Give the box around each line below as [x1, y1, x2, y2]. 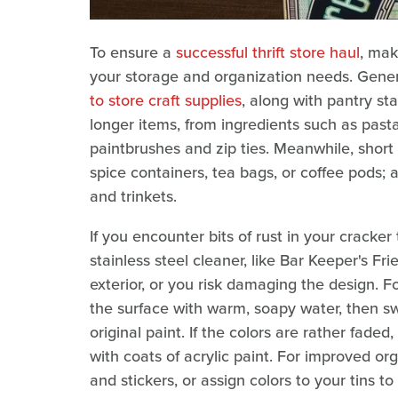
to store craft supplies [90, 88, 242, 112]
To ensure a [90, 40, 176, 64]
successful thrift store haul [176, 40, 360, 64]
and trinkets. [90, 184, 177, 208]
